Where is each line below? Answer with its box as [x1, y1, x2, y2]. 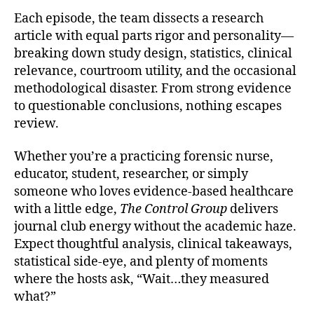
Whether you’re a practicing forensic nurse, [14, 149, 273, 165]
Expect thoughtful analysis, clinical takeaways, [14, 236, 292, 252]
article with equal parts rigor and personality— [14, 27, 294, 44]
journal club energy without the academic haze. [14, 219, 296, 235]
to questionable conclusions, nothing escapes [14, 97, 282, 114]
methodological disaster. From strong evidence [14, 80, 292, 97]
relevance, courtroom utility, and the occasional [14, 62, 296, 79]
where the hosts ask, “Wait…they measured [14, 271, 269, 287]
